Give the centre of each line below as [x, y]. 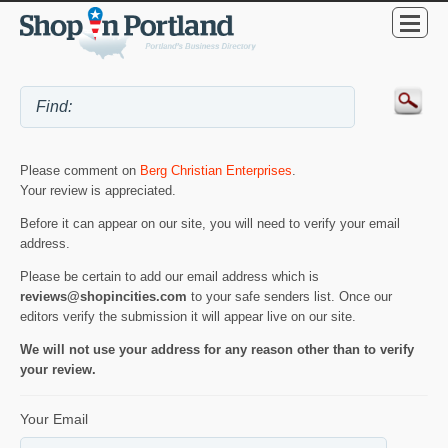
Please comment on [80, 170]
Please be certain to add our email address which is [169, 276]
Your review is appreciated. [98, 190]
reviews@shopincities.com [103, 296]
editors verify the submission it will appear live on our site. [188, 316]
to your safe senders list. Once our [289, 296]
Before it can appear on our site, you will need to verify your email [210, 223]
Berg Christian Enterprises [216, 170]
